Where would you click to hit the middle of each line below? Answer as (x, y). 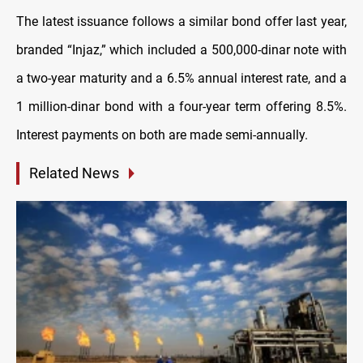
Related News (74, 173)
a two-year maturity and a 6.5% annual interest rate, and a (181, 79)
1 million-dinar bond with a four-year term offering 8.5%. (181, 107)
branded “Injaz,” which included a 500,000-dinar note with (181, 50)
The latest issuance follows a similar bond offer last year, (181, 22)
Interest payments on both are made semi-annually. (162, 135)
